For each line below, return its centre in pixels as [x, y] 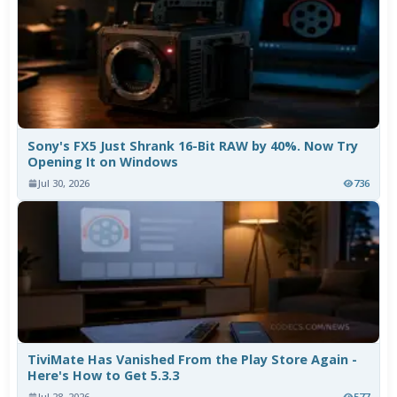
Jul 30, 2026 [64, 183]
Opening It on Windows [103, 162]
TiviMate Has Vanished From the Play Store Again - [193, 360]
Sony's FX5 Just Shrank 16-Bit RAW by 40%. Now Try [193, 146]
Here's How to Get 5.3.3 [104, 376]
